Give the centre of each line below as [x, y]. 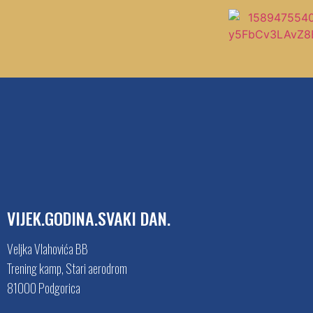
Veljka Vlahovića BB [48, 248]
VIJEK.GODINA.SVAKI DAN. [89, 218]
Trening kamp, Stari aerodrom [67, 268]
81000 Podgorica [44, 287]
